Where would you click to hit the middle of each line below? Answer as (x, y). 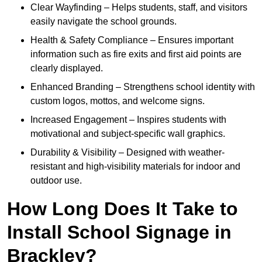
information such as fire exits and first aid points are (136, 54)
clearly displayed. (67, 68)
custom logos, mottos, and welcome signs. (118, 101)
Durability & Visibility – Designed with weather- (127, 153)
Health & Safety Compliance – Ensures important (132, 40)
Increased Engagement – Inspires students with (128, 120)
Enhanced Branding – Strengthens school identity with (143, 87)
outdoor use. (56, 181)
